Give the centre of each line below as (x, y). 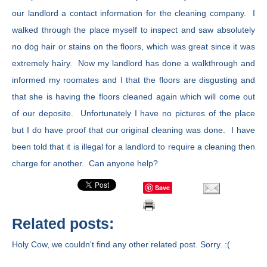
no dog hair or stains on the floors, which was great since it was (133, 46)
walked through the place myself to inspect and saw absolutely (133, 30)
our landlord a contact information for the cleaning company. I (133, 13)
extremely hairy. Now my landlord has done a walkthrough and (133, 63)
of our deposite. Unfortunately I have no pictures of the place (133, 113)
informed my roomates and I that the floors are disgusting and (133, 80)
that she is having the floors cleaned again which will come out (133, 97)
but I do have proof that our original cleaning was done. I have (133, 130)
